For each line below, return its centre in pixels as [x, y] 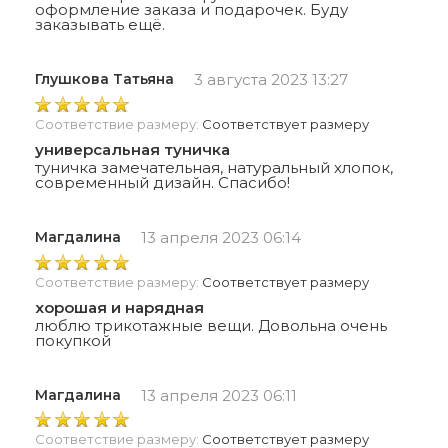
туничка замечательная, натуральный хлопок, [214, 168]
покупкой [73, 340]
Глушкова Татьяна [104, 79]
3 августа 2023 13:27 [271, 80]
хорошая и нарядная [119, 307]
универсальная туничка [132, 150]
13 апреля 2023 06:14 [221, 238]
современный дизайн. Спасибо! [162, 183]
